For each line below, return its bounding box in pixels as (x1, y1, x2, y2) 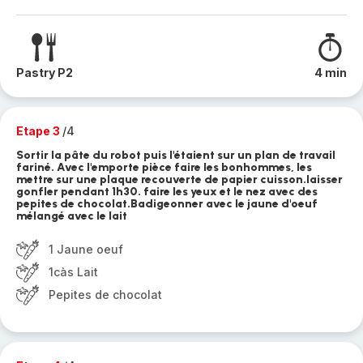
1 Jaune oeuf (49, 242, 123, 256)
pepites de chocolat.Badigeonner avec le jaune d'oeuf (16, 197, 318, 211)
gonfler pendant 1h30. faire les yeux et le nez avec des (16, 185, 318, 199)
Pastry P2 (16, 66, 73, 79)
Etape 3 (16, 124, 62, 138)
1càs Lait (49, 265, 98, 279)
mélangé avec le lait (16, 209, 127, 223)
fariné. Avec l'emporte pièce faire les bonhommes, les (16, 160, 312, 174)
